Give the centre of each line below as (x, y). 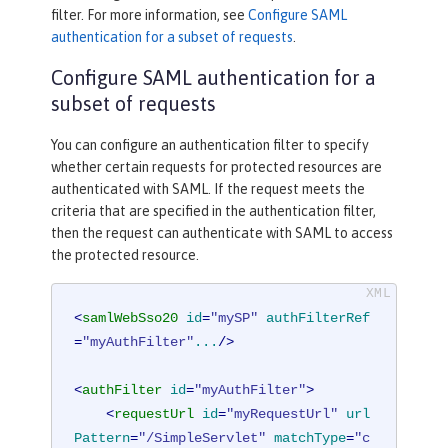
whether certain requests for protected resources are (216, 166)
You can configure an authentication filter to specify (210, 144)
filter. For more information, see (149, 14)
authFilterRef (318, 318)
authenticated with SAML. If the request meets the (208, 188)
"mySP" (234, 318)
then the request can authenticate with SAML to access (222, 232)
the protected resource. (125, 254)
